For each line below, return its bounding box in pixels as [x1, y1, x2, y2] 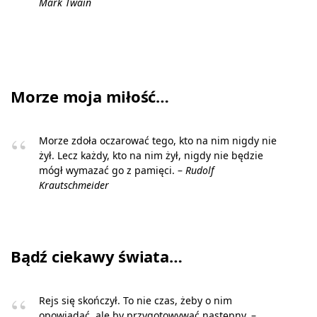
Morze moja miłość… [11, 86, 170, 108]
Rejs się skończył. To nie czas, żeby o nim [39, 294, 232, 308]
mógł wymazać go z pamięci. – [39, 163, 185, 178]
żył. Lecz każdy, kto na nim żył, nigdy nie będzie [39, 149, 263, 163]
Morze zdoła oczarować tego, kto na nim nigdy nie [39, 134, 277, 148]
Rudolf [185, 163, 214, 178]
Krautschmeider [39, 178, 109, 192]
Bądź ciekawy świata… [11, 246, 183, 267]
